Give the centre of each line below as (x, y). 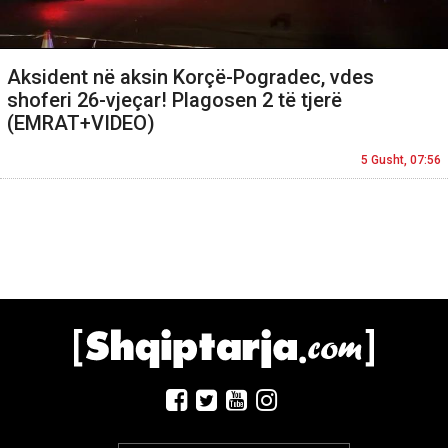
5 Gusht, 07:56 (401, 160)
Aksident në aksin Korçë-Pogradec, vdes (190, 77)
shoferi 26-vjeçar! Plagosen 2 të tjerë (174, 100)
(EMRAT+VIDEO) (81, 123)
